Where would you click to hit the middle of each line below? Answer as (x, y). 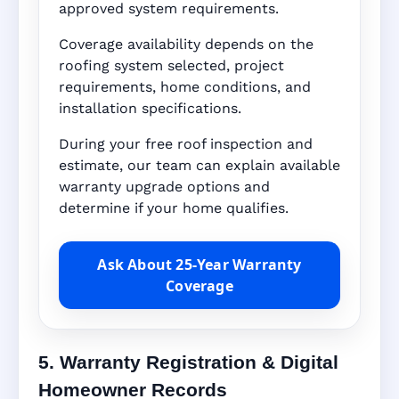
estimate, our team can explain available (199, 166)
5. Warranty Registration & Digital (188, 362)
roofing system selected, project (171, 66)
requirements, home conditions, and (185, 87)
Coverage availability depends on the (186, 45)
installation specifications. (150, 109)
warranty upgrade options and (164, 187)
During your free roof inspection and (186, 144)
